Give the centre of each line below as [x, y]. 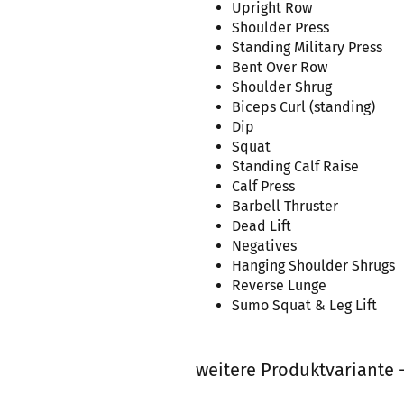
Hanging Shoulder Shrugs [313, 266]
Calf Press [263, 186]
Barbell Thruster [285, 206]
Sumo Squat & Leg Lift [304, 305]
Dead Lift [262, 226]
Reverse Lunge [279, 285]
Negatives [264, 246]
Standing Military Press [307, 47]
